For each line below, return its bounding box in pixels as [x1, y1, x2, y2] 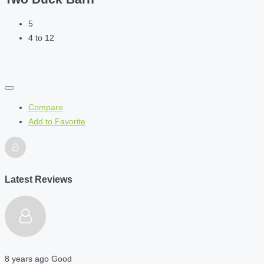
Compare [28, 103, 63, 113]
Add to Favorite [28, 117, 85, 127]
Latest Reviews [5, 173, 72, 184]
